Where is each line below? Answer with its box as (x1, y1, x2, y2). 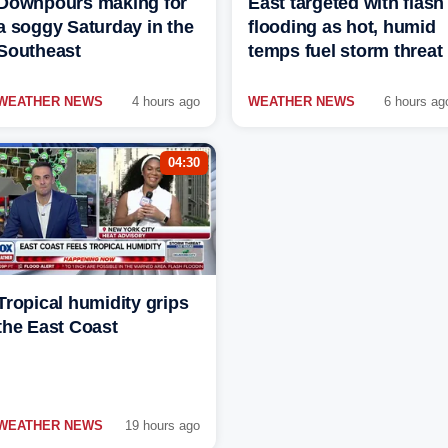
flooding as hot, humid (248, 17, 436, 38)
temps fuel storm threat (248, 41, 443, 62)
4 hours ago (132, 94, 200, 110)
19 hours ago (125, 418, 200, 434)
